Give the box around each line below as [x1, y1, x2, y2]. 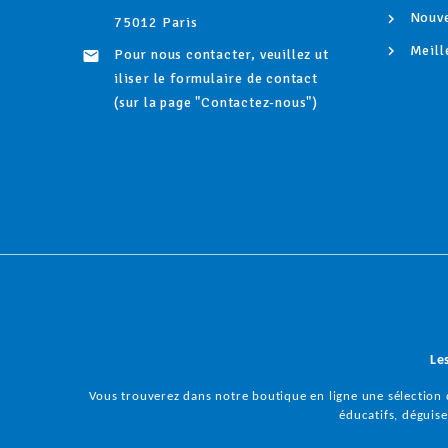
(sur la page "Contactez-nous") [114, 94, 319, 112]
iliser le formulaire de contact [114, 70, 318, 88]
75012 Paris [114, 14, 198, 32]
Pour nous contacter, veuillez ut [114, 46, 329, 64]
